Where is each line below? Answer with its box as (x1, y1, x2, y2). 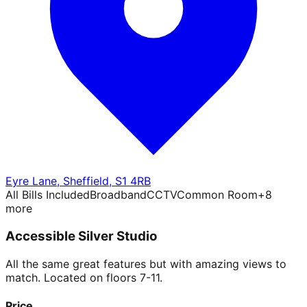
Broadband (90, 188, 147, 202)
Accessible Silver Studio (5, 228, 157, 244)
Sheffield (63, 174, 109, 188)
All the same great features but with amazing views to (5, 256, 286, 271)
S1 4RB (115, 174, 151, 188)
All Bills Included (5, 188, 90, 202)
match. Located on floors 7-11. (5, 270, 162, 284)
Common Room (177, 188, 258, 202)
